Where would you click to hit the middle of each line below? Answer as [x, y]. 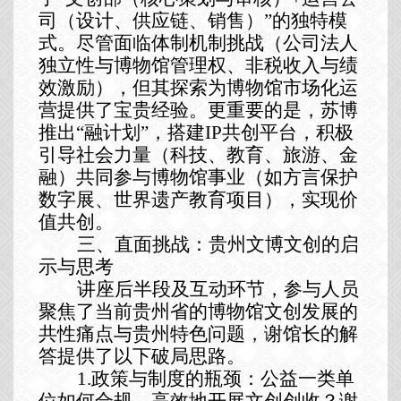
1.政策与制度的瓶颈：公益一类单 [215, 378]
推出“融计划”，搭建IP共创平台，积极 [196, 132]
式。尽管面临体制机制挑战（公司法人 [198, 43]
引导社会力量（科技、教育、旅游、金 [198, 154]
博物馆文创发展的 [282, 311]
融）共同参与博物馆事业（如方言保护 [198, 177]
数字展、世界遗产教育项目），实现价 [198, 199]
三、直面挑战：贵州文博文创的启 [218, 244]
